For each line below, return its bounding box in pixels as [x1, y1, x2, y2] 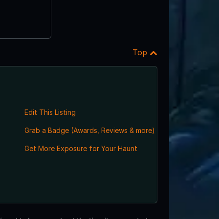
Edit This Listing [24, 108, 76, 116]
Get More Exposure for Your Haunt [24, 144, 137, 153]
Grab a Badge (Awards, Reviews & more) [24, 126, 155, 134]
